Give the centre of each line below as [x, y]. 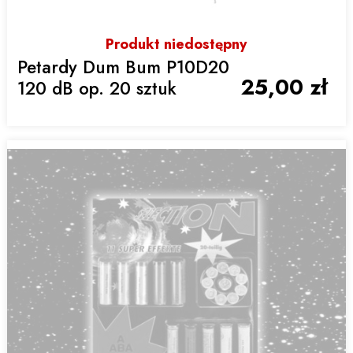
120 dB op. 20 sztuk [97, 89]
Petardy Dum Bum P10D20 [124, 67]
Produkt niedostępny [176, 45]
